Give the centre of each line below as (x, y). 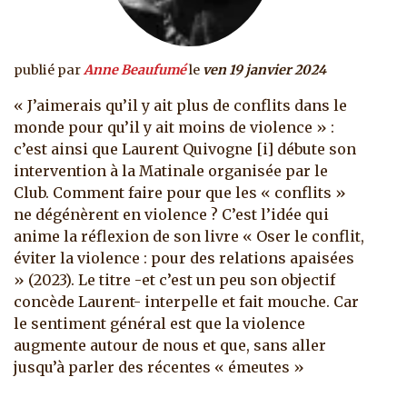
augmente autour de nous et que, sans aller (170, 346)
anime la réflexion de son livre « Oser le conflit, (189, 237)
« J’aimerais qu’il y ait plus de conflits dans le (180, 106)
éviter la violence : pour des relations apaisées (184, 258)
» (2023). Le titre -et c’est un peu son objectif (174, 280)
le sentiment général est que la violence (159, 324)
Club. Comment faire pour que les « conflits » (180, 193)
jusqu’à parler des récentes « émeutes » (159, 367)
